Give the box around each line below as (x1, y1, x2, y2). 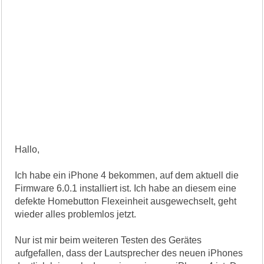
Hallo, (15, 144, 40, 154)
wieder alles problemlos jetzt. (15, 209, 137, 219)
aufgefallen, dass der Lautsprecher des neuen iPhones (15, 247, 243, 258)
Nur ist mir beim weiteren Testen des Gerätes (15, 235, 202, 245)
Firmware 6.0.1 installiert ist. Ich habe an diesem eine (15, 183, 237, 193)
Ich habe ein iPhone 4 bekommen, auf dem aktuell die (15, 170, 239, 180)
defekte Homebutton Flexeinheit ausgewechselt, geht (15, 196, 237, 206)
